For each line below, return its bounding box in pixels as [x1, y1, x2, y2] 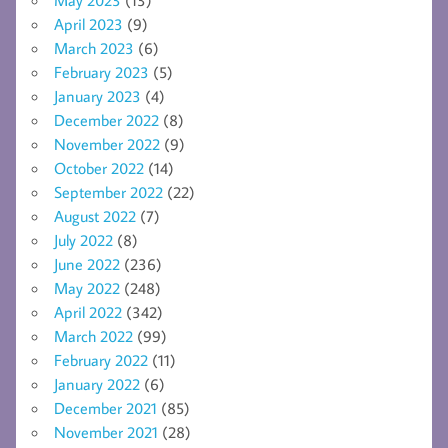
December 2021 [54, 397, 157, 418]
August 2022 [54, 205, 136, 226]
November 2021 [54, 421, 158, 442]
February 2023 [54, 61, 149, 82]
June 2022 [54, 253, 120, 274]
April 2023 [54, 13, 123, 34]
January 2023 [54, 85, 141, 106]
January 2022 [54, 373, 140, 394]
